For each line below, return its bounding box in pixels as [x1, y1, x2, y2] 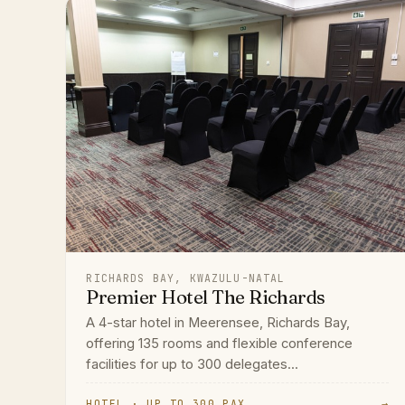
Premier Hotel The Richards [86, 285, 325, 308]
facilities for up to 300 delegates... [86, 355, 299, 372]
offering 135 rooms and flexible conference [86, 334, 353, 352]
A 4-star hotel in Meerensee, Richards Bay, [86, 314, 351, 331]
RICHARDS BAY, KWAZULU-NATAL [86, 270, 286, 285]
